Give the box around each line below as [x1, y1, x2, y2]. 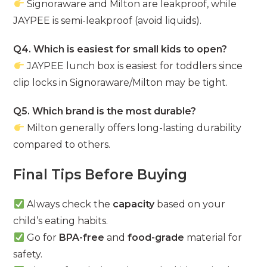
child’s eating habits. [13, 215, 108, 227]
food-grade [127, 232, 184, 244]
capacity [112, 198, 154, 210]
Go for [24, 232, 59, 244]
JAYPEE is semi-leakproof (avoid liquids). [13, 15, 202, 27]
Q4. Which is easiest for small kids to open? [13, 44, 228, 55]
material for [184, 232, 242, 244]
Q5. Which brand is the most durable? [13, 105, 197, 117]
